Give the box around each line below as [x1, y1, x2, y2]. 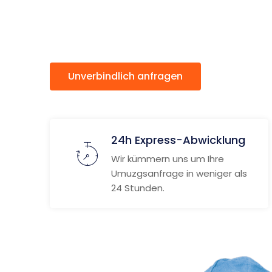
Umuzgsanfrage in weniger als [111, 167, 247, 180]
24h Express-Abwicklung [111, 132, 245, 148]
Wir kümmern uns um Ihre [111, 152, 224, 165]
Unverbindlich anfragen [68, 69, 183, 83]
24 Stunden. [111, 182, 165, 194]
